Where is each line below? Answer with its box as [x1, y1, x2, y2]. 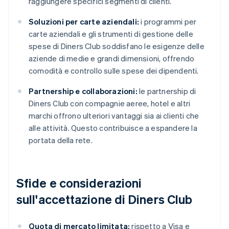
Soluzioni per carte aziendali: [29, 16, 139, 27]
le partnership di [137, 86, 196, 97]
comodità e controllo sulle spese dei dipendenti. [29, 65, 199, 76]
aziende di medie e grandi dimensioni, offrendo [29, 53, 195, 64]
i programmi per [139, 16, 197, 27]
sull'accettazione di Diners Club [16, 191, 193, 208]
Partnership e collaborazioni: [29, 86, 138, 97]
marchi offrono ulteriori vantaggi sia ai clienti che [29, 110, 199, 121]
